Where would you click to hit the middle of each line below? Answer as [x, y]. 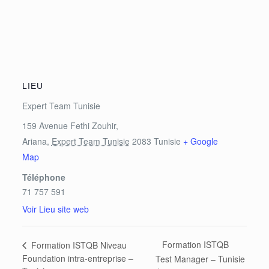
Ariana [34, 141]
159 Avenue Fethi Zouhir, [70, 126]
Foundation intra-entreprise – [77, 258]
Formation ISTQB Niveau [77, 245]
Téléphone [44, 177]
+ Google [200, 141]
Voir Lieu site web [55, 209]
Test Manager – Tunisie [200, 258]
